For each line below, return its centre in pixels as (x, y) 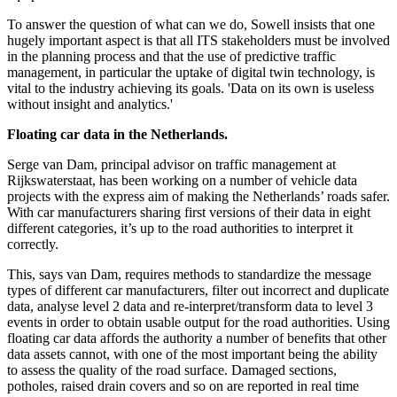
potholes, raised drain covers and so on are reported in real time (183, 386)
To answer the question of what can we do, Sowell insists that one (191, 25)
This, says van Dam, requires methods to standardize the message (189, 275)
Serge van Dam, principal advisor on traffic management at (171, 165)
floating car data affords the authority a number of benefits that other (197, 339)
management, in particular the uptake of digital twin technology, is (191, 73)
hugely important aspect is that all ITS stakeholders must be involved (198, 41)
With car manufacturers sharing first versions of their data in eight (189, 213)
